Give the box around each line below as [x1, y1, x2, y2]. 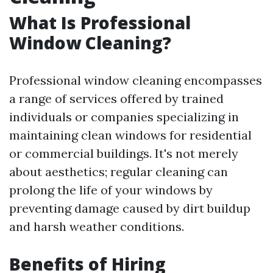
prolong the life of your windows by [9, 182, 213, 197]
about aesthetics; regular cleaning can [9, 164, 228, 179]
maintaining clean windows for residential [9, 127, 252, 143]
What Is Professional [9, 11, 191, 34]
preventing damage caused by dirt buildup [9, 200, 250, 216]
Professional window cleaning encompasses [9, 73, 262, 88]
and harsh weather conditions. [9, 219, 184, 234]
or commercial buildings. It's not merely [9, 146, 238, 161]
